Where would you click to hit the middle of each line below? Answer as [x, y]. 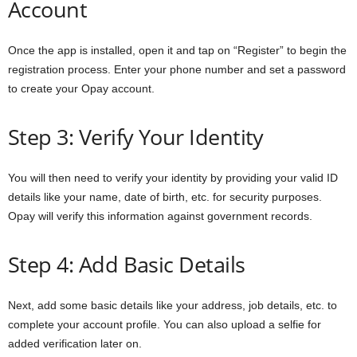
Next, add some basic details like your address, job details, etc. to [173, 305]
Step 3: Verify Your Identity [136, 137]
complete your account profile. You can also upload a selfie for [165, 324]
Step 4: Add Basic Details [127, 264]
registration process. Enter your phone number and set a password [177, 69]
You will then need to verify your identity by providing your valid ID [173, 178]
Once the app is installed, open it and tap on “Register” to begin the [177, 50]
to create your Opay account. [83, 88]
